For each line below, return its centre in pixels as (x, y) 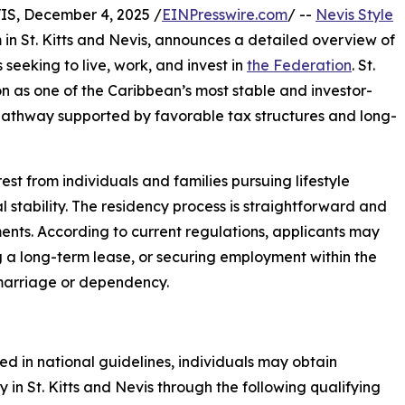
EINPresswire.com (225, 14)
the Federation (299, 65)
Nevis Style (354, 14)
